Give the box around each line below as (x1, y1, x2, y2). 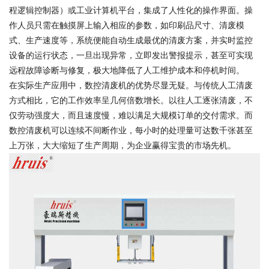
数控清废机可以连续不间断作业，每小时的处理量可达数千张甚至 (9, 125, 253, 135)
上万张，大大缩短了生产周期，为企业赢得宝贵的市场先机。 (9, 141, 236, 150)
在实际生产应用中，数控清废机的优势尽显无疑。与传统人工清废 (9, 80, 253, 90)
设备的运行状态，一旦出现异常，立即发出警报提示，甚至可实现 (9, 50, 253, 60)
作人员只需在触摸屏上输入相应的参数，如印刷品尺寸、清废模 (9, 20, 244, 30)
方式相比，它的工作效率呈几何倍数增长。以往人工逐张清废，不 (9, 95, 253, 105)
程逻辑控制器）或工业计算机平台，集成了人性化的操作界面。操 (9, 5, 253, 15)
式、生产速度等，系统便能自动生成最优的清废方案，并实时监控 (9, 35, 253, 45)
